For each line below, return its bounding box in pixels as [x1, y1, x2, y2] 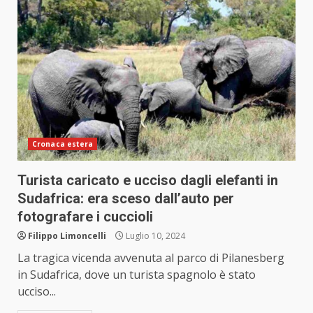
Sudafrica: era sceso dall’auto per [17, 190, 234, 208]
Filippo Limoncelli [28, 230, 106, 242]
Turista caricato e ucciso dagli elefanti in [17, 172, 278, 189]
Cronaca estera [32, 139, 94, 150]
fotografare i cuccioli [17, 208, 153, 226]
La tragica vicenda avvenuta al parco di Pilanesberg [17, 250, 284, 266]
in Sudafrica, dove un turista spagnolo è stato [17, 267, 256, 283]
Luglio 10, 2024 [124, 230, 185, 242]
